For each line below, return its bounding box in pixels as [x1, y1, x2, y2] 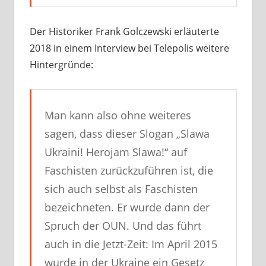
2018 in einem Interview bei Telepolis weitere [29, 42, 229, 55]
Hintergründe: [29, 58, 93, 72]
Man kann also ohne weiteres [45, 108, 191, 123]
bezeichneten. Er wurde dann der [45, 200, 210, 215]
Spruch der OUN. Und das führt [45, 218, 201, 233]
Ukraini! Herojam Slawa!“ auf [45, 145, 187, 160]
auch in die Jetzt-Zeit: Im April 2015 [45, 237, 217, 252]
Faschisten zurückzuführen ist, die [45, 163, 213, 178]
